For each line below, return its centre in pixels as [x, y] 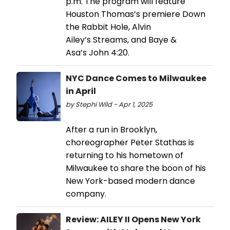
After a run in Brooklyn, [111, 129]
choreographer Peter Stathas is [130, 142]
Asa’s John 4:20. [98, 52]
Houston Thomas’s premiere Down [136, 14]
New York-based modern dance [130, 181]
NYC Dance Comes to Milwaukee [136, 78]
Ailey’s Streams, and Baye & [121, 40]
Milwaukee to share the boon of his [136, 168]
